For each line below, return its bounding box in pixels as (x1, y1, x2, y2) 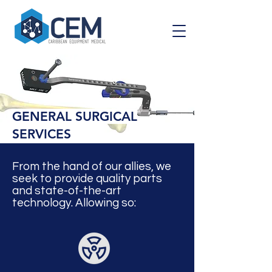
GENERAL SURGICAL (12, 109, 137, 124)
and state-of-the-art (12, 185, 121, 197)
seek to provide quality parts (12, 172, 162, 185)
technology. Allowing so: (12, 197, 136, 209)
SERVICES (12, 126, 71, 141)
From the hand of (12, 160, 105, 172)
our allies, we (105, 160, 171, 172)
